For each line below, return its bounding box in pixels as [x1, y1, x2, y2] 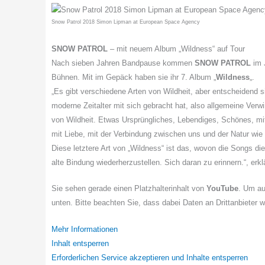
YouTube [206, 184, 238, 193]
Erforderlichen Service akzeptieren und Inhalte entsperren [51, 253, 248, 263]
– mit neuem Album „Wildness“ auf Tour [110, 44, 247, 53]
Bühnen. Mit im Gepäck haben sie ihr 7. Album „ [51, 72, 216, 82]
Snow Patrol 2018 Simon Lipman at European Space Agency [51, 18, 200, 25]
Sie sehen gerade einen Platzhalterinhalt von [51, 184, 206, 193]
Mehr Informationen [51, 225, 118, 234]
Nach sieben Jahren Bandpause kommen [51, 58, 195, 67]
